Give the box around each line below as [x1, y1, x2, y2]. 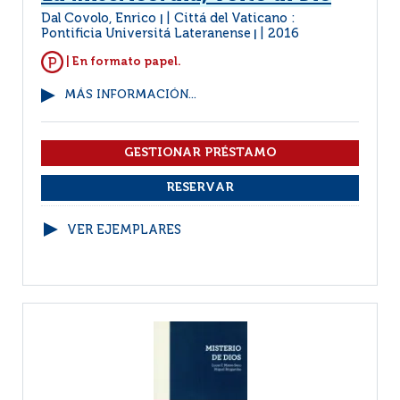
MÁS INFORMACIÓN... [64, 89, 196, 101]
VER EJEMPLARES [67, 224, 181, 237]
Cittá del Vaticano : [174, 12, 296, 25]
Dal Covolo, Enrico [41, 12, 160, 25]
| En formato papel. [63, 55, 181, 68]
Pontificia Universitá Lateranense [41, 28, 251, 40]
